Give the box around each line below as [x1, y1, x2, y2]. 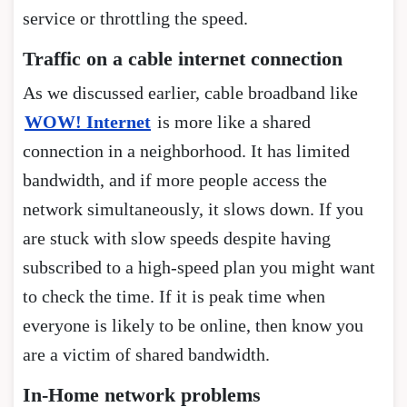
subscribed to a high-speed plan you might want [23, 256, 375, 277]
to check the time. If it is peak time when [23, 285, 325, 306]
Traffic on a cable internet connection [23, 46, 342, 70]
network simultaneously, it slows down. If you [23, 198, 363, 219]
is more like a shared [153, 111, 311, 132]
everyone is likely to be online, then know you [23, 314, 363, 335]
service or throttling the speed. [23, 7, 248, 28]
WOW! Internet [25, 111, 151, 132]
